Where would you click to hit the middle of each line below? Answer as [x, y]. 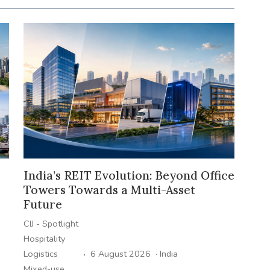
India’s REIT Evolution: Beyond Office [129, 175]
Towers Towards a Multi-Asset [109, 190]
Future [42, 204]
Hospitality [44, 238]
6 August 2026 [120, 253]
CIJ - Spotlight [51, 223]
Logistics [40, 253]
